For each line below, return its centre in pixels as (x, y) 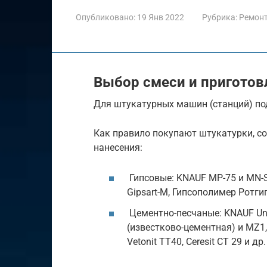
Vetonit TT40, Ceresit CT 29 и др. (196, 242)
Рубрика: (220, 17)
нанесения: (118, 147)
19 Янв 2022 (161, 17)
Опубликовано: (105, 17)
